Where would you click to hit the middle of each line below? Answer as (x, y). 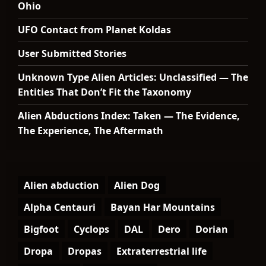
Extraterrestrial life (161, 251)
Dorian (212, 229)
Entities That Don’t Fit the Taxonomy (104, 92)
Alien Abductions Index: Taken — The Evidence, (129, 116)
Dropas (85, 251)
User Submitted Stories (72, 53)
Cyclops (91, 229)
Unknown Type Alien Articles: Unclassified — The (133, 77)
